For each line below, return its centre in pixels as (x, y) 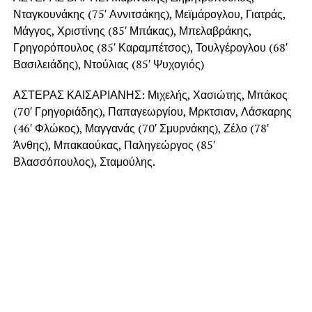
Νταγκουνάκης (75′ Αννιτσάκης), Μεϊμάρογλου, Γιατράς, (149, 14)
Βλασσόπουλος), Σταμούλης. (84, 161)
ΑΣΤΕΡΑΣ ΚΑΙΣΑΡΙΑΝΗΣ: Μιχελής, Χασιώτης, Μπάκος (150, 94)
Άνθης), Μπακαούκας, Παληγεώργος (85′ (114, 145)
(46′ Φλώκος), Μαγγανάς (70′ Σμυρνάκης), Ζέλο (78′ (141, 128)
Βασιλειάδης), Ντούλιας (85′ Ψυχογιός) (108, 64)
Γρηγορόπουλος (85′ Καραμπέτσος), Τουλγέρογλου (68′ (150, 47)
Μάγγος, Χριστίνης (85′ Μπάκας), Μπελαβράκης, (132, 30)
